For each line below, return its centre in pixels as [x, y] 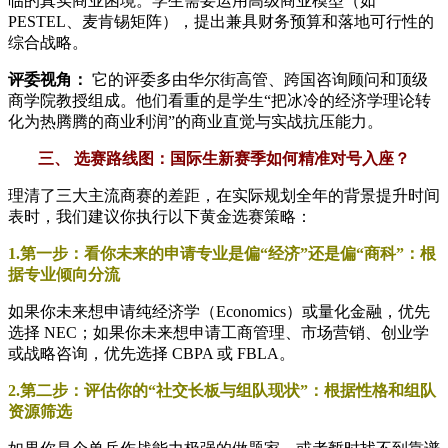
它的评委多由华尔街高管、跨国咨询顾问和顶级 [258, 79]
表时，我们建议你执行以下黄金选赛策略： [160, 216]
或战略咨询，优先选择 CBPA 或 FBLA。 [151, 353]
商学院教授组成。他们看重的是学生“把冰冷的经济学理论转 [219, 100]
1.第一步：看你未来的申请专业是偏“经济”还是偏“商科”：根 [222, 253]
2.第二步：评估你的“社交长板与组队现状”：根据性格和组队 [222, 390]
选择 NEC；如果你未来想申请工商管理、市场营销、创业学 [218, 332]
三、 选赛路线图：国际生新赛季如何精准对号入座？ [224, 158]
